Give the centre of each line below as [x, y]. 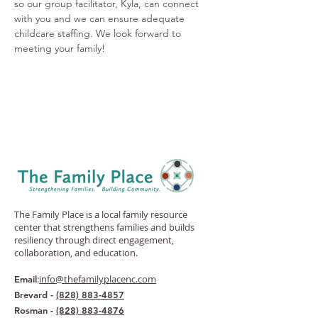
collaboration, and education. [76, 253]
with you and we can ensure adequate [101, 18]
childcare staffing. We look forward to [99, 33]
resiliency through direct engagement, [94, 240]
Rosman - [35, 310]
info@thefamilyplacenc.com [98, 279]
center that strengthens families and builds [104, 227]
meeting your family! [61, 48]
